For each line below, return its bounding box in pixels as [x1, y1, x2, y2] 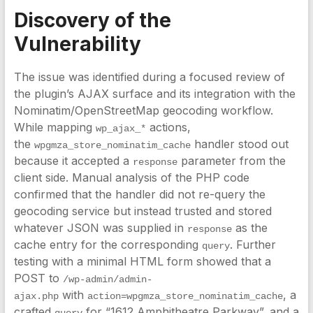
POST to [13, 271, 63, 285]
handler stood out [190, 137, 289, 151]
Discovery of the [13, 8, 171, 32]
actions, [145, 120, 191, 134]
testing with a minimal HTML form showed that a [13, 254, 271, 268]
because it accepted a [13, 154, 133, 168]
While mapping [13, 120, 96, 134]
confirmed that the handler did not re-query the [13, 187, 265, 201]
